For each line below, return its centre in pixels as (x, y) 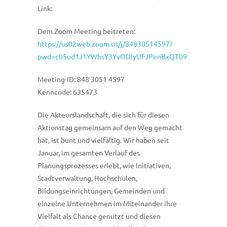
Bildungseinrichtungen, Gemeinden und (101, 191)
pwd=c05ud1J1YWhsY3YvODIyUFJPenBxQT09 (112, 56)
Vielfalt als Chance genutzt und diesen (99, 216)
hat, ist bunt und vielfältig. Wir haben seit (103, 140)
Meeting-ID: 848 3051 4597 (81, 79)
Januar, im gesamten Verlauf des (89, 153)
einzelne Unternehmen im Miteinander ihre (107, 203)
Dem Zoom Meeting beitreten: (86, 31)
